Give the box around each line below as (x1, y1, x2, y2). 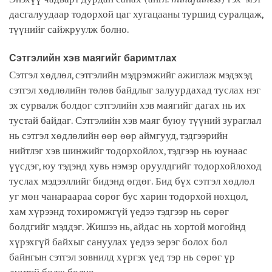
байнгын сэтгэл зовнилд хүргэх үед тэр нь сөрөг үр (9, 251, 235, 263)
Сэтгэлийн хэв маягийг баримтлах (9, 52, 179, 63)
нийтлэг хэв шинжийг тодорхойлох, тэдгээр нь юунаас (9, 144, 248, 157)
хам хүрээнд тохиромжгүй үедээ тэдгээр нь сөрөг (9, 205, 229, 217)
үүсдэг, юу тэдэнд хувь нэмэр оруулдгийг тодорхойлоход (9, 160, 262, 172)
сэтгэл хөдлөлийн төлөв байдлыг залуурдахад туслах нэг (9, 84, 260, 96)
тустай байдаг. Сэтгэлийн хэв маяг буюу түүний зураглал (9, 114, 261, 126)
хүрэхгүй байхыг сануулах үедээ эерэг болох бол (9, 236, 227, 248)
